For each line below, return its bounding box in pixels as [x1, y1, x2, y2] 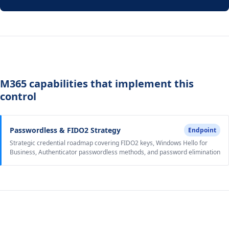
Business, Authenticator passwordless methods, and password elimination [10, 148, 220, 156]
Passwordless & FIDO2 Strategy [10, 125, 121, 135]
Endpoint [188, 126, 216, 134]
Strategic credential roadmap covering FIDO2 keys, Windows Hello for [10, 139, 208, 147]
